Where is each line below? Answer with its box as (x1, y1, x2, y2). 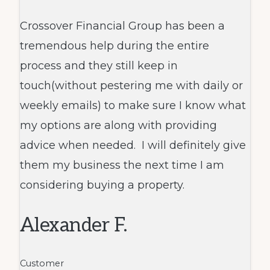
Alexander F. (19, 213, 127, 237)
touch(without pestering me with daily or (19, 78, 243, 92)
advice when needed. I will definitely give (19, 138, 246, 152)
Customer (19, 257, 64, 269)
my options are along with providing (19, 118, 217, 132)
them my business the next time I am (19, 158, 224, 172)
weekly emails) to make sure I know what (19, 98, 246, 112)
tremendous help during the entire (19, 39, 209, 52)
